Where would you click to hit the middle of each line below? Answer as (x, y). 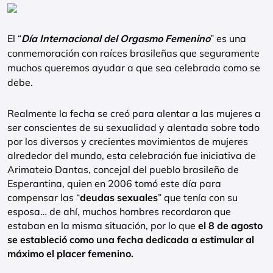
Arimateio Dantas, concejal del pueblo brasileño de (123, 169)
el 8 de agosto (230, 225)
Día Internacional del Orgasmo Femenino (116, 38)
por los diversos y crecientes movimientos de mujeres (128, 141)
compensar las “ (44, 197)
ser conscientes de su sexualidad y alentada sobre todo (133, 127)
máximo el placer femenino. (70, 253)
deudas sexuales (119, 197)
